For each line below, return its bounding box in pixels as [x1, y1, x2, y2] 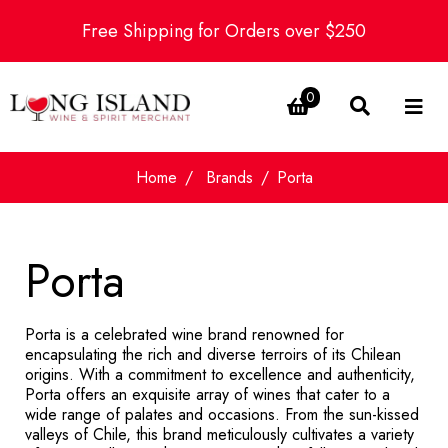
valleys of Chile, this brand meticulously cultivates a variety [25, 423, 414, 446]
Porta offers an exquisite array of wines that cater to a [25, 383, 390, 406]
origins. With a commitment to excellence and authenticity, [25, 363, 415, 386]
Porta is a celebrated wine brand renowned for [25, 323, 344, 346]
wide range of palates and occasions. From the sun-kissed [25, 403, 419, 426]
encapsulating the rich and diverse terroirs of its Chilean [25, 343, 401, 366]
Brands [205, 166, 253, 189]
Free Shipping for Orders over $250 [82, 18, 366, 44]
